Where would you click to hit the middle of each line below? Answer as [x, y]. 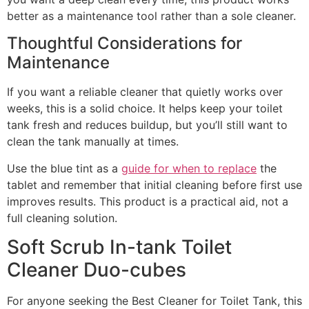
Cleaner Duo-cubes [97, 270]
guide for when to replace [189, 168]
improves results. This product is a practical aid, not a [148, 201]
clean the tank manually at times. [93, 142]
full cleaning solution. [62, 218]
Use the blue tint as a [64, 168]
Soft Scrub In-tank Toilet [119, 247]
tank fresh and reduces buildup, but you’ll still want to [147, 125]
